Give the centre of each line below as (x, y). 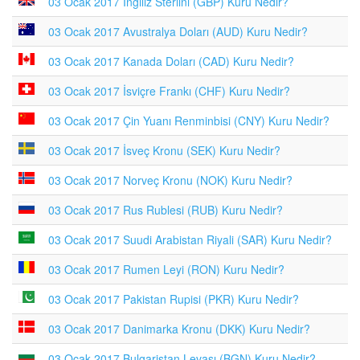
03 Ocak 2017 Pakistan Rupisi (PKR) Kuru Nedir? (174, 299)
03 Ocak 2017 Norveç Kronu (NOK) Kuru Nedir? (170, 180)
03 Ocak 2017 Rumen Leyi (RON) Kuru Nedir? (166, 269)
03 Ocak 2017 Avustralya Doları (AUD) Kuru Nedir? (178, 31)
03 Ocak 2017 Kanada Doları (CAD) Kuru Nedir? (171, 61)
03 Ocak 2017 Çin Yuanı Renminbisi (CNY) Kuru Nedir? (189, 121)
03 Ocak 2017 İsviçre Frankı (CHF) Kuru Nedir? (169, 91)
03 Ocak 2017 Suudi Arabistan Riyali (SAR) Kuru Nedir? (190, 239)
